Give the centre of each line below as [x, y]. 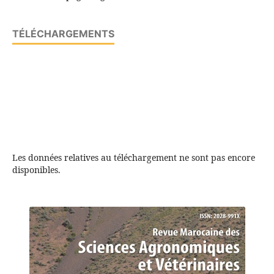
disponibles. [36, 170]
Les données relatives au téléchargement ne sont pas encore [133, 158]
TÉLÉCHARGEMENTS [63, 34]
